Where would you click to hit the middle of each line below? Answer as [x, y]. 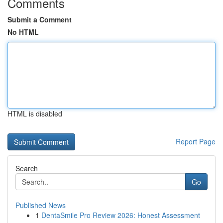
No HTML [23, 32]
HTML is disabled [35, 113]
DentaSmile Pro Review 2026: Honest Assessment [121, 215]
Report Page [196, 141]
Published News [41, 205]
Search [27, 168]
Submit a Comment [40, 19]
